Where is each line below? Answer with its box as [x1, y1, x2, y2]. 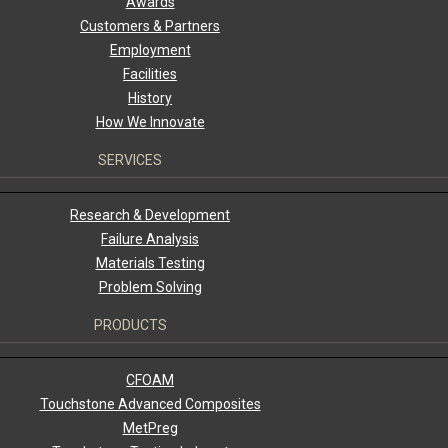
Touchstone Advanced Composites [39, 396, 261, 413]
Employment [109, 42, 191, 59]
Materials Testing [95, 255, 205, 272]
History [128, 90, 172, 107]
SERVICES [98, 152, 162, 169]
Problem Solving [98, 279, 202, 296]
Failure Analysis [101, 231, 199, 248]
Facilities [123, 66, 177, 83]
